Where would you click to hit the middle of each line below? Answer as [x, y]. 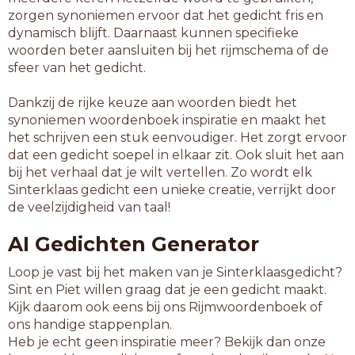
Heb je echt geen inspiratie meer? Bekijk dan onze [167, 342]
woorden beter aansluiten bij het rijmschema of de [168, 50]
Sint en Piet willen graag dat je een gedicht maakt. [167, 290]
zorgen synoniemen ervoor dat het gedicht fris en [166, 15]
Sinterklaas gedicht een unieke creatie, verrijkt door [172, 190]
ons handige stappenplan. [90, 324]
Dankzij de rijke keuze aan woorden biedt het [153, 103]
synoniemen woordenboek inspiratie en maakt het [167, 120]
